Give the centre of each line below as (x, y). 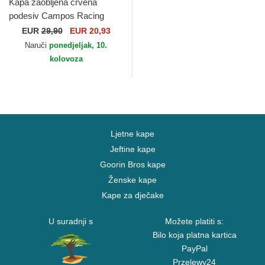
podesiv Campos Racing (56, 16)
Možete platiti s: (194, 221)
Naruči (37, 45)
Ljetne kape (132, 134)
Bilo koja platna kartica (194, 235)
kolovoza (66, 59)
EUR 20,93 (89, 31)
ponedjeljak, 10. (78, 45)
